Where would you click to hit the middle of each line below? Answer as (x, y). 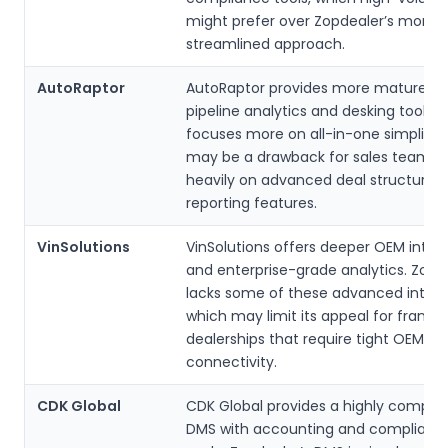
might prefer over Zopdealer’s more (311, 20)
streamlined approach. (265, 43)
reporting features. (251, 202)
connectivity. (231, 361)
